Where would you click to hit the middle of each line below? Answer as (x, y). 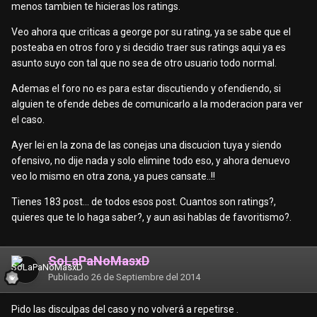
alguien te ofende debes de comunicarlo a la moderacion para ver (157, 104)
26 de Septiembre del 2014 (146, 277)
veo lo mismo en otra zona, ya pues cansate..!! (113, 177)
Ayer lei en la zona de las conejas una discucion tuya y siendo (146, 145)
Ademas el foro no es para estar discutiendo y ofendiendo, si (146, 89)
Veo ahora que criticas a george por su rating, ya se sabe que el (151, 32)
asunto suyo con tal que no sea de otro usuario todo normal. (144, 63)
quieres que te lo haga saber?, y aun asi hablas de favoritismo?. (151, 218)
